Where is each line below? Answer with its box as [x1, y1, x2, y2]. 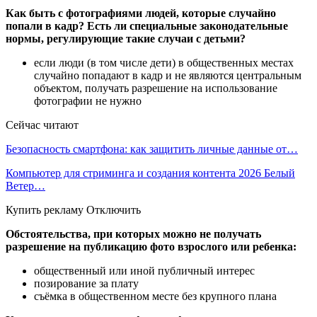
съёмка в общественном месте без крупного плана [34, 289, 277, 302]
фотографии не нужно [34, 94, 142, 107]
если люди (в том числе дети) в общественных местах [34, 56, 294, 69]
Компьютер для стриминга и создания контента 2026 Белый [6, 166, 295, 179]
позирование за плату [34, 277, 139, 289]
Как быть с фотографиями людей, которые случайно [6, 6, 276, 19]
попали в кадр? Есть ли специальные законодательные [6, 19, 288, 32]
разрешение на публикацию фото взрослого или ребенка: [6, 240, 296, 253]
